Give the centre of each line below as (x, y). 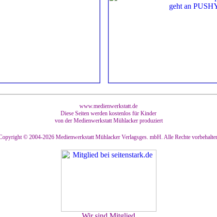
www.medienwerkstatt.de (108, 106)
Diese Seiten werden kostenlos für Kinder (108, 113)
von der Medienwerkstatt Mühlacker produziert (108, 121)
